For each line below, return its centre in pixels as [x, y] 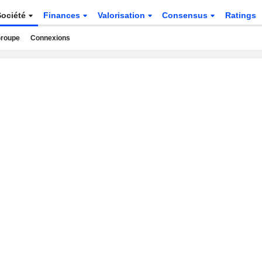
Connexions [50, 38]
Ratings [241, 15]
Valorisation [122, 15]
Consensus [186, 15]
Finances [63, 15]
